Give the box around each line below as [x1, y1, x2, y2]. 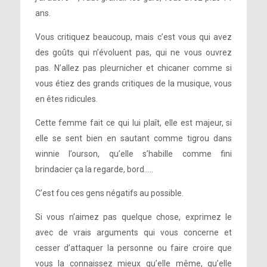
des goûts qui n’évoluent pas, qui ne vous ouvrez [35, 48, 232, 57]
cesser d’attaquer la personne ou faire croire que [35, 243, 232, 253]
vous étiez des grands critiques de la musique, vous [35, 79, 232, 88]
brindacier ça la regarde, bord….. [35, 164, 153, 174]
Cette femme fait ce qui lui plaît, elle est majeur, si [35, 118, 232, 128]
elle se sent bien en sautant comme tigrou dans [35, 133, 232, 143]
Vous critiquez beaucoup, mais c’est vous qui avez [35, 32, 232, 42]
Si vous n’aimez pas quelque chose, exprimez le [35, 212, 232, 222]
